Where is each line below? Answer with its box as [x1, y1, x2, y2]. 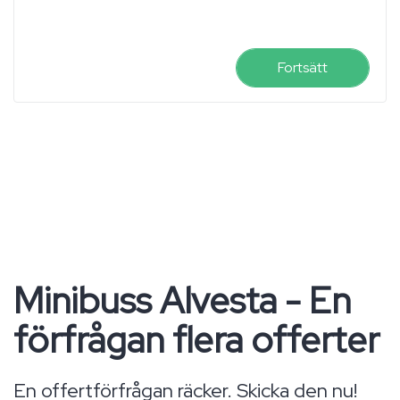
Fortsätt [278, 58, 328, 77]
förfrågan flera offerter [13, 316, 379, 363]
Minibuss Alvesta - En [13, 277, 351, 324]
